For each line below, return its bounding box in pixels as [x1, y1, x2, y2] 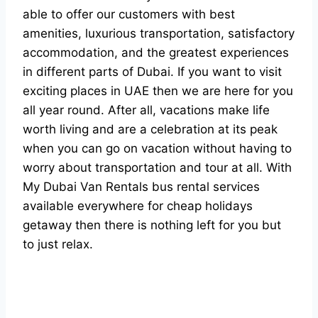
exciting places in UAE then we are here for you [23, 84, 293, 98]
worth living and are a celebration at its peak [23, 122, 278, 136]
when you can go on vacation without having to [23, 141, 292, 155]
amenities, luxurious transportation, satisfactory [23, 26, 295, 40]
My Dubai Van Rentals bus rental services [23, 180, 260, 194]
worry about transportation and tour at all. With [23, 160, 292, 175]
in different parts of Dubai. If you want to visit [23, 65, 282, 79]
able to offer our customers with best [23, 7, 235, 21]
